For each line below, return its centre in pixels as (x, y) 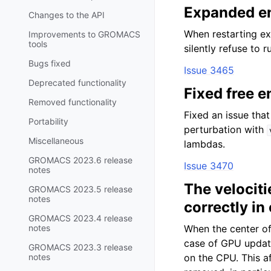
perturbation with (225, 129)
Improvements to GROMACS (84, 34)
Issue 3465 (209, 70)
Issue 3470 (209, 166)
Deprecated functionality (77, 82)
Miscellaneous (56, 140)
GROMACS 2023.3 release (80, 247)
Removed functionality (73, 102)
